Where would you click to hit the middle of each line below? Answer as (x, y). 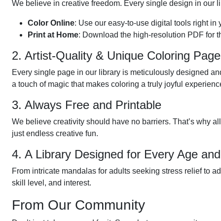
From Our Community (78, 205)
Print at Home (53, 35)
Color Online (51, 23)
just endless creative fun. (55, 133)
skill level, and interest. (52, 183)
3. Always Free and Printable (87, 105)
